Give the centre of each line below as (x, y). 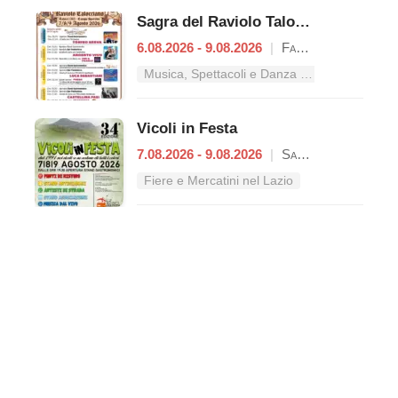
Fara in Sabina (287, 47)
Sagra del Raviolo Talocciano (302, 21)
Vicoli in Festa (187, 128)
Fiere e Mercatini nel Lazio (219, 180)
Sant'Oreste (287, 154)
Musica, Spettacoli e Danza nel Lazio (306, 74)
